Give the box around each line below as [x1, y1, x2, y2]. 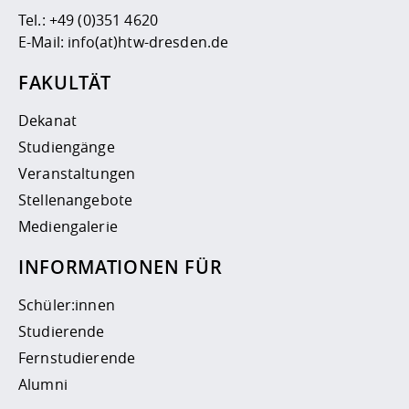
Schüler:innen [18, 295, 115, 316]
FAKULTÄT [18, 70, 111, 96]
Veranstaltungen [18, 163, 136, 184]
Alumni [18, 374, 68, 395]
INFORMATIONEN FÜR [18, 255, 223, 280]
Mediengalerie [18, 216, 118, 237]
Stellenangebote [18, 190, 133, 211]
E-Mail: [18, 32, 68, 53]
